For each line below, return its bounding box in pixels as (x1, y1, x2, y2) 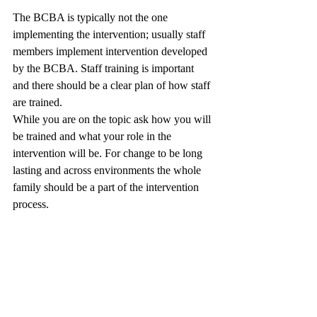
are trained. (13, 96, 65, 108)
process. (13, 198, 52, 210)
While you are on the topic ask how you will (13, 113, 214, 125)
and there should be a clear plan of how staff (13, 79, 213, 91)
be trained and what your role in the (13, 130, 174, 142)
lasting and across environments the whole (13, 164, 204, 176)
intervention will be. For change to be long (13, 147, 205, 159)
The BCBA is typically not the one (13, 11, 171, 23)
